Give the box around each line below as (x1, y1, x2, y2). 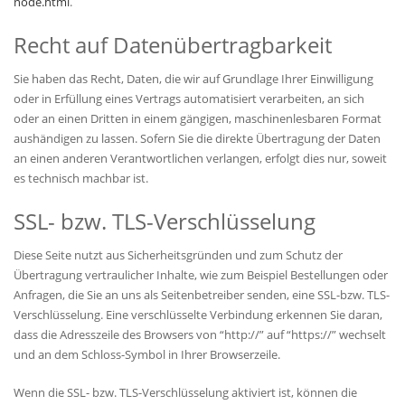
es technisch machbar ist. (14, 170, 148, 187)
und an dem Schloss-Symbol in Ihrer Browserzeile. (14, 346, 280, 363)
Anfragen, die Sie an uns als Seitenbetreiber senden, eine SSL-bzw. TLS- (14, 287, 390, 304)
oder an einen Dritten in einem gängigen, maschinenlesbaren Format (14, 110, 381, 127)
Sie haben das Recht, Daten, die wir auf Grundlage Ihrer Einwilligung (14, 71, 373, 88)
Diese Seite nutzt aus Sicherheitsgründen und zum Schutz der (14, 247, 343, 264)
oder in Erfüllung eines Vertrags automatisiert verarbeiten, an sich (14, 90, 364, 108)
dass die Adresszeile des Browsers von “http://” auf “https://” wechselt (14, 326, 386, 344)
